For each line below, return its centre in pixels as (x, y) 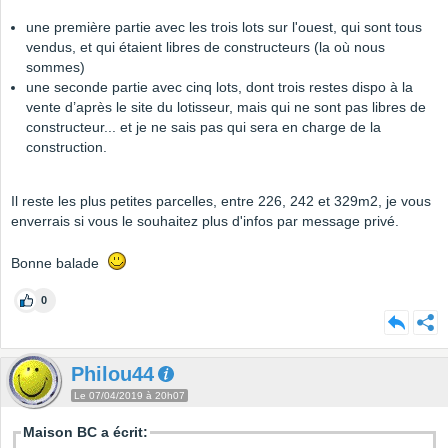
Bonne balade (59, 263)
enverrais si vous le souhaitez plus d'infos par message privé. (205, 221)
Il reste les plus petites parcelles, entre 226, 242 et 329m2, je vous (221, 201)
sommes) (55, 67)
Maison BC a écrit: (85, 432)
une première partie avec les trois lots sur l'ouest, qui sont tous (224, 27)
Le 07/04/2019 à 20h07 (129, 396)
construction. (66, 147)
